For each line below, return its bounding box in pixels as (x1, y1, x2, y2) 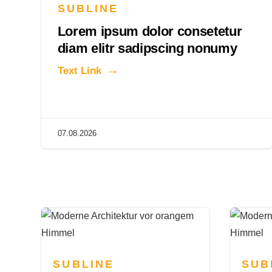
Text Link (57, 64, 101, 76)
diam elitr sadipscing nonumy (57, 40, 237, 56)
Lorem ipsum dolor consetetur (57, 23, 242, 39)
